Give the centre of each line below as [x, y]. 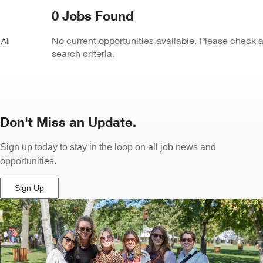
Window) [31, 227]
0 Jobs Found [93, 15]
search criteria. [83, 53]
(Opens [28, 198]
